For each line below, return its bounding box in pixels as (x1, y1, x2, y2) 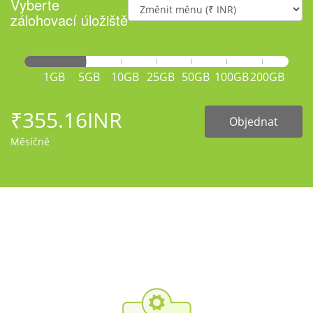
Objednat (229, 114, 278, 130)
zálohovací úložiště (10, 10, 128, 31)
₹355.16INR (10, 105, 122, 135)
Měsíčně (10, 135, 50, 149)
